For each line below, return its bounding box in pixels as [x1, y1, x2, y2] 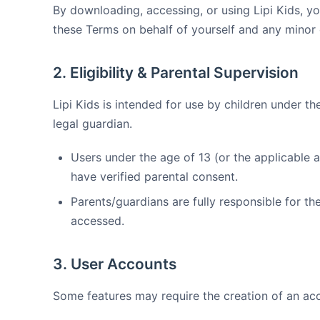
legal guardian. [53, 116, 132, 131]
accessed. [71, 214, 124, 228]
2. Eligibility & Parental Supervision [53, 64, 299, 81]
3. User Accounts [53, 255, 176, 273]
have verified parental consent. [71, 169, 238, 184]
